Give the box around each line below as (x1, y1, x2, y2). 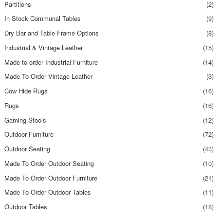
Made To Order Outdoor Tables (4, 187, 91, 197)
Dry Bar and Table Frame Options (4, 28, 99, 38)
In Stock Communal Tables (4, 14, 81, 23)
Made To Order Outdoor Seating (4, 158, 94, 168)
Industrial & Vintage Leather (4, 42, 83, 52)
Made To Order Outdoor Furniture (4, 173, 97, 182)
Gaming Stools (4, 115, 46, 125)
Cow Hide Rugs (4, 86, 48, 96)
